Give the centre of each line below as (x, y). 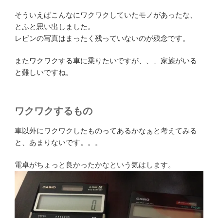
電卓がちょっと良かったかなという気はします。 (95, 165)
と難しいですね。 (44, 73)
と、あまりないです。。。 (58, 142)
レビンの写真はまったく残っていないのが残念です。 (102, 38)
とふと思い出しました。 (55, 26)
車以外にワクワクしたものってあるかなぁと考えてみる (106, 130)
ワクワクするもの (54, 111)
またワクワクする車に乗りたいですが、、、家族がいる (106, 61)
